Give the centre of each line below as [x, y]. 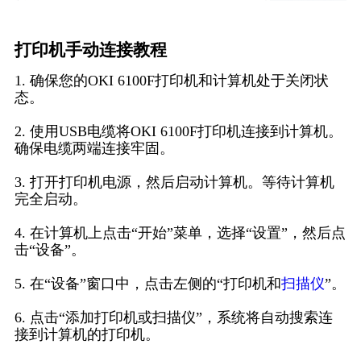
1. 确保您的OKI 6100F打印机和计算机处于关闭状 [171, 81]
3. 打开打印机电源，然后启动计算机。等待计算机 [174, 183]
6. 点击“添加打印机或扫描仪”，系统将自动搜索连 [173, 318]
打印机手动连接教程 [90, 50]
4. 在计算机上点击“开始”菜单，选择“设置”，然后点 [180, 233]
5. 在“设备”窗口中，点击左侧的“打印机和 [147, 284]
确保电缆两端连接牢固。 [94, 149]
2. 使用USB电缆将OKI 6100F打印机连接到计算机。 [178, 132]
